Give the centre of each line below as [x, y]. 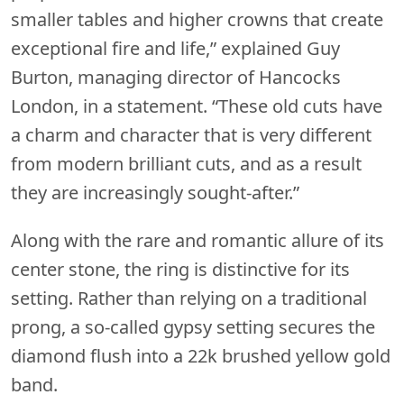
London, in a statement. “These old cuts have [197, 106]
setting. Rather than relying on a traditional [189, 298]
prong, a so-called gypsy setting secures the [193, 326]
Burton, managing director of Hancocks [176, 77]
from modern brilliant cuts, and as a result [186, 163]
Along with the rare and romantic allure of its [197, 240]
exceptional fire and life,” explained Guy [175, 48]
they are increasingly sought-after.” [155, 192]
